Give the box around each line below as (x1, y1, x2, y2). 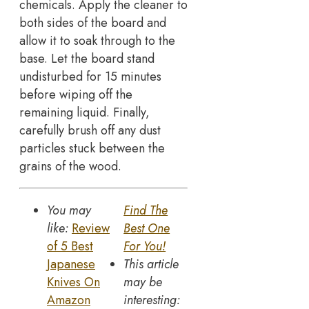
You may (47, 201, 91, 220)
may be (123, 273, 163, 292)
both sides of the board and (19, 14, 166, 32)
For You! (123, 237, 166, 256)
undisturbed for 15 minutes (19, 68, 161, 86)
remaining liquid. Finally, (19, 103, 150, 122)
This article (123, 255, 179, 274)
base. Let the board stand (19, 50, 154, 68)
